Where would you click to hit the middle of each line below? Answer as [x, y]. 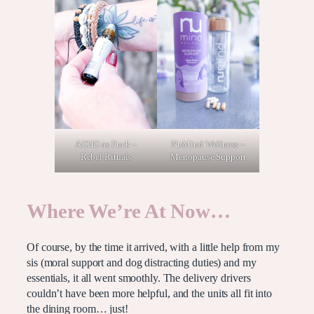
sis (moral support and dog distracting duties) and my [142, 262]
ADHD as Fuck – [106, 144]
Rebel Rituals [106, 157]
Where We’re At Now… [129, 212]
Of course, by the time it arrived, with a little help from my [153, 247]
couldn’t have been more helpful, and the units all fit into [150, 293]
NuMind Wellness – [208, 144]
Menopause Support [208, 157]
